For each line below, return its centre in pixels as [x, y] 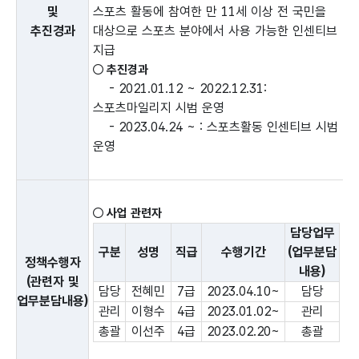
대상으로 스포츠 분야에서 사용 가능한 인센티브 [215, 31]
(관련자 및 [52, 282]
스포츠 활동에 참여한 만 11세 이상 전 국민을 [210, 12]
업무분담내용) [52, 301]
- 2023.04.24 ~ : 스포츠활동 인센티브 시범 [216, 127]
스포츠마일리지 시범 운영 [159, 108]
